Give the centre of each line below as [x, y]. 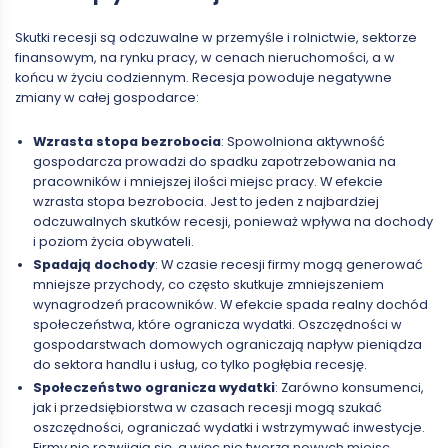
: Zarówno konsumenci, [349, 388]
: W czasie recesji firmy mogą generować [288, 265]
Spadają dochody [93, 265]
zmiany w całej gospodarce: [107, 97]
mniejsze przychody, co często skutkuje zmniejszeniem [208, 285]
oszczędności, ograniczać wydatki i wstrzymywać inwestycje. [228, 428]
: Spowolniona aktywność [302, 141]
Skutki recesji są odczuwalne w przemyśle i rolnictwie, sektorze [216, 37]
